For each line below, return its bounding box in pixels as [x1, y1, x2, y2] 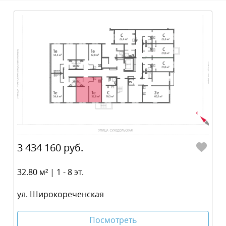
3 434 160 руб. [17, 140, 83, 154]
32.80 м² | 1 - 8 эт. [17, 166, 84, 178]
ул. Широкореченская [17, 189, 104, 200]
